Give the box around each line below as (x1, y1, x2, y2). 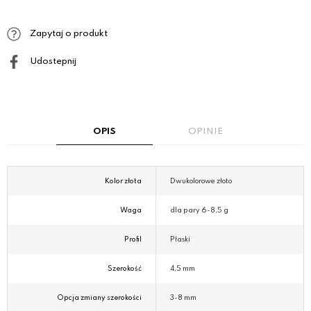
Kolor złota (105, 178, 142, 185)
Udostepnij (28, 57, 76, 67)
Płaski (170, 236, 190, 244)
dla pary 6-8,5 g (170, 207, 228, 215)
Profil (124, 236, 142, 244)
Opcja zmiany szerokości (57, 294, 142, 302)
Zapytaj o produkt (28, 29, 108, 39)
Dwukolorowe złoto (170, 178, 232, 185)
